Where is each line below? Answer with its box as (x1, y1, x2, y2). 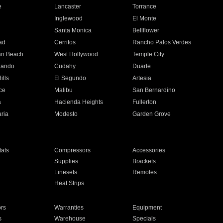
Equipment (132, 204, 162, 211)
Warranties (54, 204, 84, 211)
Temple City (132, 51, 165, 58)
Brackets (132, 158, 156, 165)
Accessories (132, 147, 166, 154)
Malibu (54, 87, 73, 94)
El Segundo (54, 75, 86, 82)
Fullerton (132, 99, 157, 106)
